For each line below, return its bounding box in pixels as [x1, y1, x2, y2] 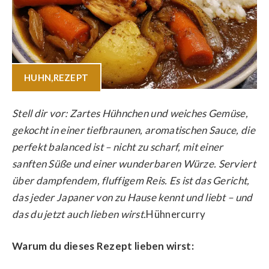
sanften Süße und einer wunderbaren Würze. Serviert [12, 157, 256, 170]
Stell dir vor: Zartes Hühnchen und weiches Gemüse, [12, 106, 248, 119]
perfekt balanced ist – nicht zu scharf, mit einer [12, 140, 223, 153]
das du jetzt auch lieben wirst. [12, 207, 147, 220]
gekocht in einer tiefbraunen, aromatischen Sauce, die [12, 123, 255, 136]
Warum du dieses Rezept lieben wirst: [12, 240, 194, 252]
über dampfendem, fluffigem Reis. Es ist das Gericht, [12, 174, 250, 187]
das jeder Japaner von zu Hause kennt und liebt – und [12, 190, 253, 204]
